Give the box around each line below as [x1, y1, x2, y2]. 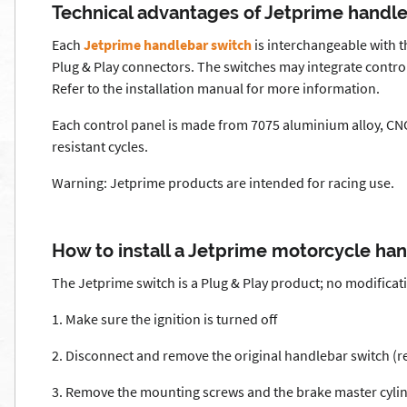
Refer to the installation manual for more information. [52, 79, 380, 97]
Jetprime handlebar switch [84, 35, 252, 54]
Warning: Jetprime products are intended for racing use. [52, 174, 394, 192]
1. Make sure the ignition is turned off [52, 310, 277, 328]
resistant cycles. [52, 137, 148, 155]
